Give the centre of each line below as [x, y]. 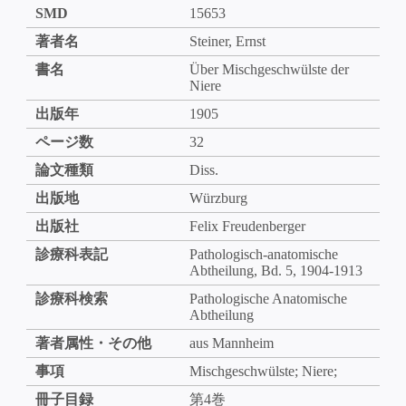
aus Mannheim [231, 343]
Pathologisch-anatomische [263, 254]
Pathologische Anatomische [268, 298]
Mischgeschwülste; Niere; [263, 371]
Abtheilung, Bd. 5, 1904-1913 [275, 270]
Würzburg [218, 198]
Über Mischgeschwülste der [269, 69]
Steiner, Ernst [227, 41]
